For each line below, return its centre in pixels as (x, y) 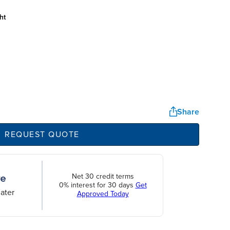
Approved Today (103, 194)
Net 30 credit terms (103, 177)
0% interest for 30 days (97, 185)
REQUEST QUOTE (42, 134)
